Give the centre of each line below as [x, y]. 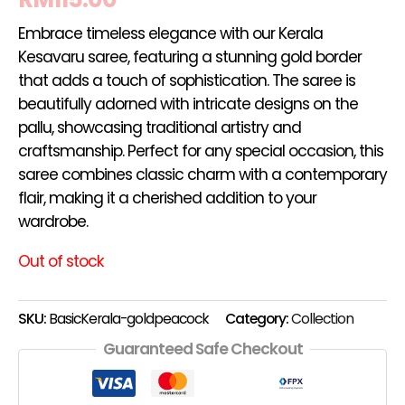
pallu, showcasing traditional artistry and [160, 128]
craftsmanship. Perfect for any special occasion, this [201, 151]
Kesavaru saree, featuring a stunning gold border [190, 57]
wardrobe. [53, 222]
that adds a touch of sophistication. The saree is [187, 81]
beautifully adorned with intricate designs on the [188, 104]
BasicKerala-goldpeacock [129, 318]
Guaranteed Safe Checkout [202, 349]
